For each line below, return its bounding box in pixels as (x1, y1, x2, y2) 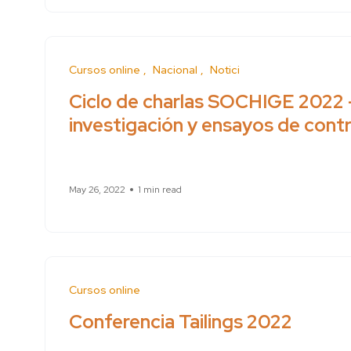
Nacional (153, 63, 197, 78)
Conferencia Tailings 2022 (69, 309, 292, 334)
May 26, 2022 (69, 183, 125, 197)
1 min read (138, 183, 182, 197)
